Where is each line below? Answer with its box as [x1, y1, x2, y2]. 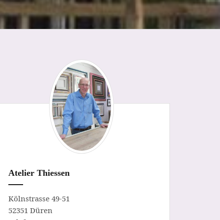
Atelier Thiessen [8, 167, 70, 178]
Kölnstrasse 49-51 [8, 193, 70, 203]
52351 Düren [8, 205, 53, 215]
